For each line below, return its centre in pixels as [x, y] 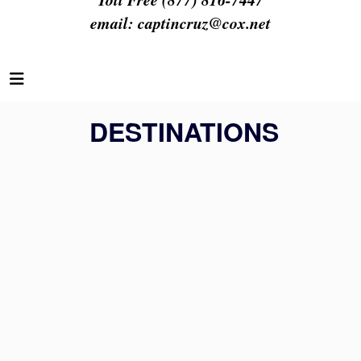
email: [114, 23]
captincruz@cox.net [204, 23]
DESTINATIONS [180, 131]
